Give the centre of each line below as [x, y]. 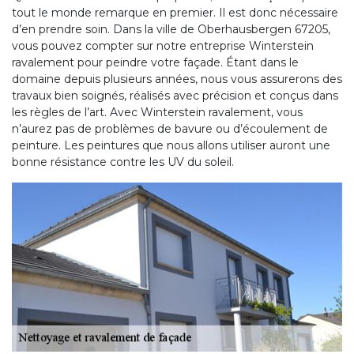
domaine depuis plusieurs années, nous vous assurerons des [177, 79]
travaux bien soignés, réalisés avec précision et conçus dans [175, 96]
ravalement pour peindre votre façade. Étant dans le [155, 63]
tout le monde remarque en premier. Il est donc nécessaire [175, 13]
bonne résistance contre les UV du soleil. [123, 162]
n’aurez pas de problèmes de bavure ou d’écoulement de [170, 129]
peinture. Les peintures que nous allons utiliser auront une [171, 146]
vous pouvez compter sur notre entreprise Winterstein [163, 46]
